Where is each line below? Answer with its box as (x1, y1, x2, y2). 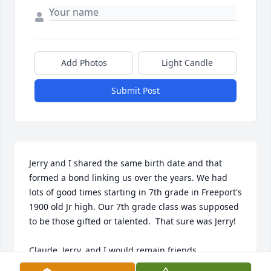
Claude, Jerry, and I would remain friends (29, 244, 197, 256)
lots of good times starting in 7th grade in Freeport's (29, 186, 242, 198)
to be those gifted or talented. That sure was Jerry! (29, 215, 236, 227)
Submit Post (111, 85, 160, 97)
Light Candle (162, 57, 213, 69)
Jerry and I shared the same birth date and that (29, 157, 222, 169)
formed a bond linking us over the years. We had (29, 172, 227, 184)
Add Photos (60, 57, 107, 69)
